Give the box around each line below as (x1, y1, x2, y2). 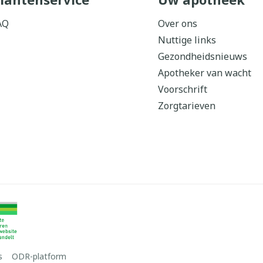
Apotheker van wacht (157, 66, 251, 79)
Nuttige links (157, 33, 216, 46)
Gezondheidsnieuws (157, 50, 247, 63)
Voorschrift (157, 83, 207, 96)
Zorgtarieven (157, 99, 215, 112)
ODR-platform (12, 251, 66, 262)
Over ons (157, 17, 197, 30)
